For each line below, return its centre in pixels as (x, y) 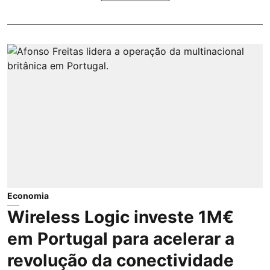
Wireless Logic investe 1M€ (121, 217)
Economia (28, 195)
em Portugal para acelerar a (121, 238)
